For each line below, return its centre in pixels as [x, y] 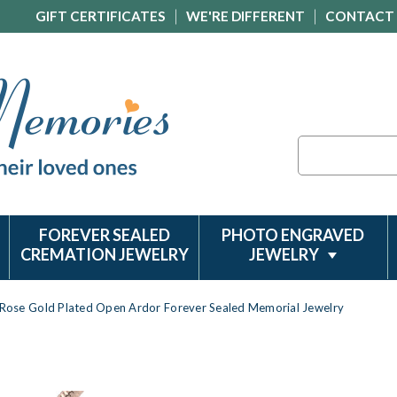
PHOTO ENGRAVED [293, 235]
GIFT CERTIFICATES [101, 16]
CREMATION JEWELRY [104, 254]
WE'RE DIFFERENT [245, 16]
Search [317, 145]
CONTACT [360, 16]
